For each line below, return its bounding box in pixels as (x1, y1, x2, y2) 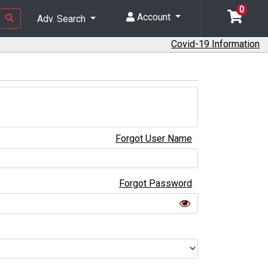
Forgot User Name (115, 132, 192, 144)
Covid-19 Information (171, 38, 260, 50)
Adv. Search (36, 13, 88, 25)
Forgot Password (119, 178, 192, 190)
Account (134, 11, 173, 23)
